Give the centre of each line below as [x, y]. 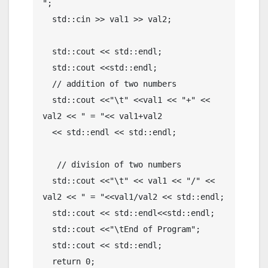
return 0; [47, 261]
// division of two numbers [50, 164]
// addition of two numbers [47, 83]
